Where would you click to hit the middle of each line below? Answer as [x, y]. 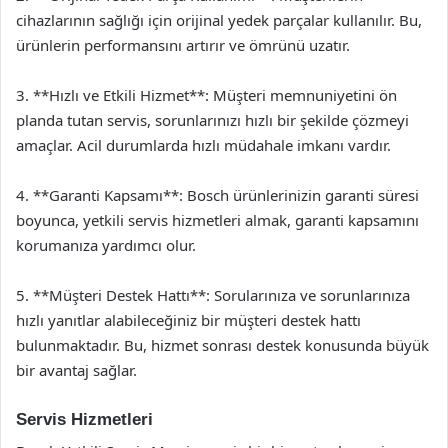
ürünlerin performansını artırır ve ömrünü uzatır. [183, 44]
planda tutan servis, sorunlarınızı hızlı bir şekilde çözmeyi [212, 119]
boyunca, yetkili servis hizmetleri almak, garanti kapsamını [217, 219]
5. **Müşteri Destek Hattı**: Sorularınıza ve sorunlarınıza [213, 294]
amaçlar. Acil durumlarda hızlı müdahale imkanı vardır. [203, 144]
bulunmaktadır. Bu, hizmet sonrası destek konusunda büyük [222, 344]
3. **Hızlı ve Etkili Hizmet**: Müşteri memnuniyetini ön [206, 94]
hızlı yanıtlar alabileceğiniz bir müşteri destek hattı [188, 319]
